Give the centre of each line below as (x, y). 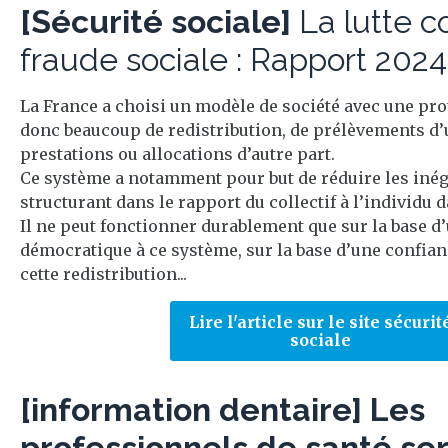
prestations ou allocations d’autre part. (177, 154)
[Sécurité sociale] (159, 21)
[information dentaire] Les (222, 409)
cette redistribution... (103, 274)
